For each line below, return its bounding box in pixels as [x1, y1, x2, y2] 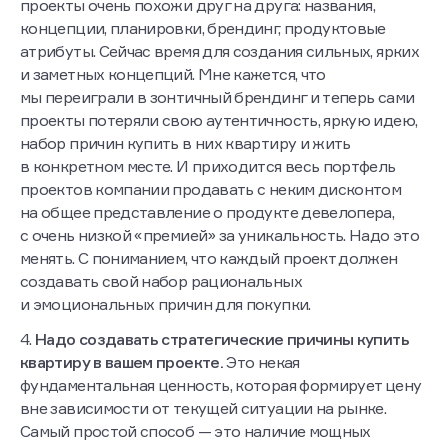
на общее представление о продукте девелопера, [20, 202, 395, 223]
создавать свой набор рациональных [20, 271, 302, 292]
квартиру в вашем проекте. [20, 352, 227, 373]
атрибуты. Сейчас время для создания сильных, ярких [20, 41, 419, 62]
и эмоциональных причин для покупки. [20, 294, 311, 315]
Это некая [226, 352, 300, 373]
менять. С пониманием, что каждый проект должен [20, 248, 398, 269]
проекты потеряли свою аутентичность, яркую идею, [20, 110, 418, 131]
